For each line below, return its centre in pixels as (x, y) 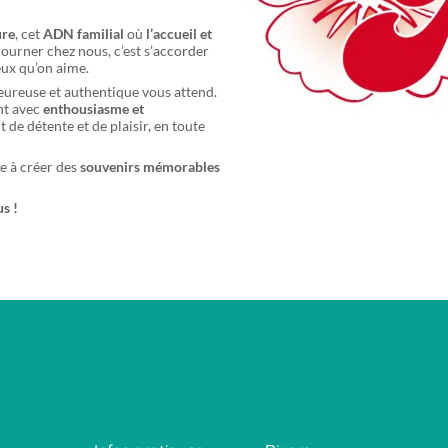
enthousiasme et (94, 109)
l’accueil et (179, 34)
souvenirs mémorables (150, 167)
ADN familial (84, 34)
